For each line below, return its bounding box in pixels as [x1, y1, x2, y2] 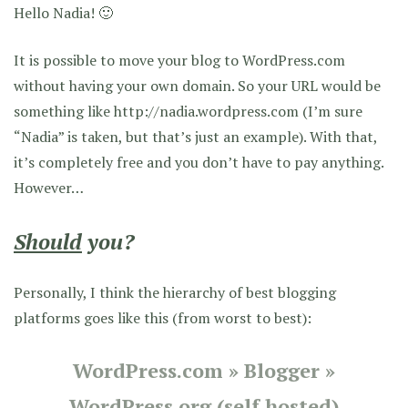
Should [14, 226, 82, 256]
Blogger [244, 356, 320, 383]
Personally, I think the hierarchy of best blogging [14, 281, 336, 302]
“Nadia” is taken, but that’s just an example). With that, [14, 126, 377, 147]
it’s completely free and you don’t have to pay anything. [14, 151, 383, 172]
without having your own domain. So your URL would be [14, 75, 381, 96]
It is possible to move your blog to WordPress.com [14, 49, 345, 70]
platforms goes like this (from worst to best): [14, 307, 311, 328]
